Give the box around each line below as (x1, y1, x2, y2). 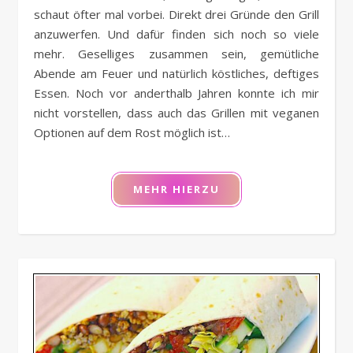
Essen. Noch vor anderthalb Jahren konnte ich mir (34, 84, 319, 101)
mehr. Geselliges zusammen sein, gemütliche (34, 45, 319, 61)
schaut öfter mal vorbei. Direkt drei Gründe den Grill (34, 6, 319, 22)
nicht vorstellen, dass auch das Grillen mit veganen (34, 104, 319, 121)
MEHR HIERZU (133, 181, 220, 196)
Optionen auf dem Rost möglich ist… (34, 124, 230, 140)
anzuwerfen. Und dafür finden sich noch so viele (34, 25, 319, 42)
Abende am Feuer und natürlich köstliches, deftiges (34, 65, 319, 81)
